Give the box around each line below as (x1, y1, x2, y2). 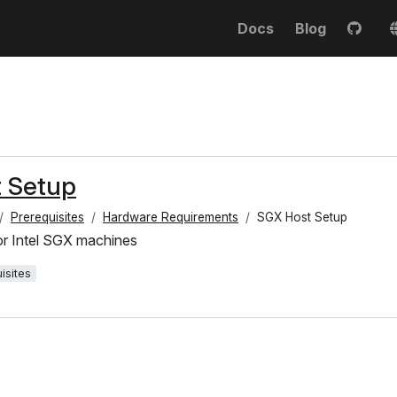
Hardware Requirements (103, 210, 238, 224)
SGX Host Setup (257, 210, 347, 224)
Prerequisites (11, 210, 84, 224)
